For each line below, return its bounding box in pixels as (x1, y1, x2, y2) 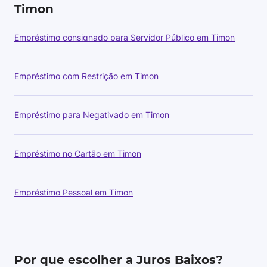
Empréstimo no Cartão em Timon (14, 148, 141, 159)
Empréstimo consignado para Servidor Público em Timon (14, 32, 235, 42)
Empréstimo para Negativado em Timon (14, 110, 169, 120)
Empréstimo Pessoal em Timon (14, 187, 133, 197)
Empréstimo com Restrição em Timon (14, 71, 159, 81)
